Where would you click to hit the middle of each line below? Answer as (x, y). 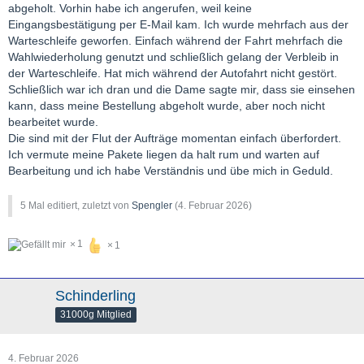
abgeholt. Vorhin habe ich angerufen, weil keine (130, 9)
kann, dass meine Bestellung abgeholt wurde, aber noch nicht (167, 106)
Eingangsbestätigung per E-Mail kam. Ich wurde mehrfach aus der (178, 25)
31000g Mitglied (96, 314)
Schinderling (95, 296)
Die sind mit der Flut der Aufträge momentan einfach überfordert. (175, 139)
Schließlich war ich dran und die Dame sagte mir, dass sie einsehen (182, 90)
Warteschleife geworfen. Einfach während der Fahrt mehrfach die (175, 41)
